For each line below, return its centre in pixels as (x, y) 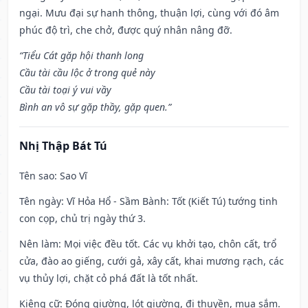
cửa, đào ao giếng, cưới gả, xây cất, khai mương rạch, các (152, 261)
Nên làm (39, 244)
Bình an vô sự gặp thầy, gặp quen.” (95, 107)
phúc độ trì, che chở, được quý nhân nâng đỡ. (126, 30)
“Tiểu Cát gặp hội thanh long (81, 56)
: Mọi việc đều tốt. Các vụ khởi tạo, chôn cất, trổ (167, 244)
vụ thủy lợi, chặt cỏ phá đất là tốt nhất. (109, 278)
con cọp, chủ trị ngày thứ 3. (82, 219)
